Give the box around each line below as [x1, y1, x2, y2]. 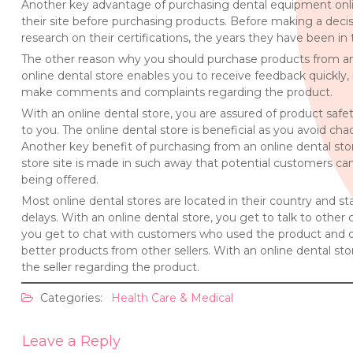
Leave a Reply [21, 333, 121, 350]
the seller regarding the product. [20, 260, 199, 274]
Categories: [36, 291, 106, 305]
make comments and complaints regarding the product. [20, 85, 333, 99]
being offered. [20, 173, 98, 187]
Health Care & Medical [110, 291, 233, 305]
